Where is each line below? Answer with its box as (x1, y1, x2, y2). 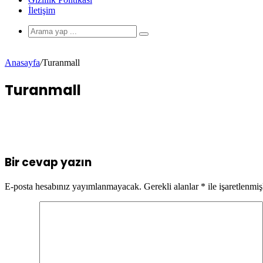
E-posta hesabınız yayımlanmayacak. (5, 181, 141, 192)
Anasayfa (5, 58, 40, 68)
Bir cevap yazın (5, 154, 92, 170)
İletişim (28, 5, 55, 15)
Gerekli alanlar (144, 181, 201, 192)
